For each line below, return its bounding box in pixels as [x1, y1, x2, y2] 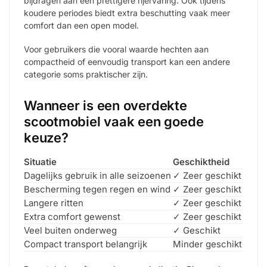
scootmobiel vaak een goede [24, 113, 204, 129]
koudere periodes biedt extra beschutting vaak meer [24, 7, 230, 18]
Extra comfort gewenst [24, 210, 120, 222]
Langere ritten [24, 197, 83, 209]
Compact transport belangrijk [24, 238, 147, 250]
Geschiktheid [173, 156, 229, 167]
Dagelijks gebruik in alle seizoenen [24, 169, 171, 181]
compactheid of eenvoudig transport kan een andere [24, 57, 230, 67]
